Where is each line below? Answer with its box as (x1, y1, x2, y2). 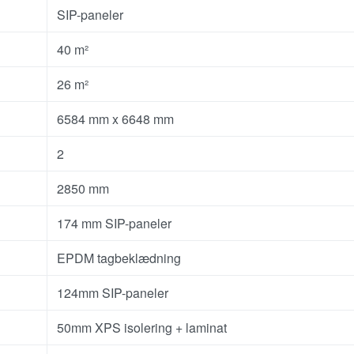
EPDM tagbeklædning (57, 248, 181, 267)
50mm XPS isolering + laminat (57, 318, 227, 337)
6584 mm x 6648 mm (57, 109, 174, 128)
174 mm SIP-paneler (57, 213, 171, 232)
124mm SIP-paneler (57, 283, 168, 302)
